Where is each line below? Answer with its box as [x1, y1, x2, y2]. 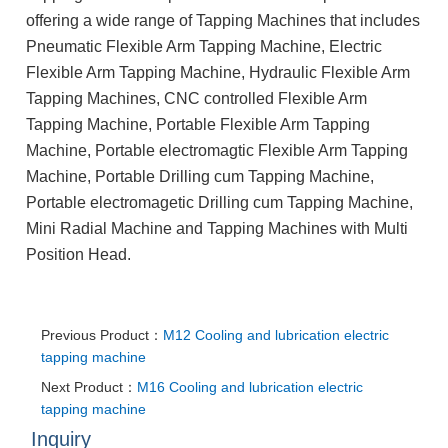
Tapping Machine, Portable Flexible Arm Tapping [26, 116, 371, 133]
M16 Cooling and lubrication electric [137, 379, 364, 395]
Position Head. [26, 246, 136, 263]
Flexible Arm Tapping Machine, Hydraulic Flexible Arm [26, 64, 411, 81]
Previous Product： [41, 327, 164, 343]
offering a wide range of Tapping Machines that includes [26, 12, 421, 29]
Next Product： [41, 379, 138, 395]
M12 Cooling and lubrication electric [163, 327, 390, 343]
